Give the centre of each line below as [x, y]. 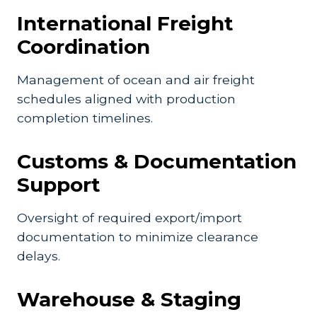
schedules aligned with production [126, 99]
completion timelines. [85, 118]
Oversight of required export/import [129, 218]
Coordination [83, 47]
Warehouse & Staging [129, 299]
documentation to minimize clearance [138, 237]
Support [59, 185]
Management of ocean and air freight [136, 80]
